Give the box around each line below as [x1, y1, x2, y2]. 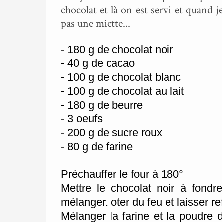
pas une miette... [61, 16, 130, 31]
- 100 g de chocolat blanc [61, 71, 181, 83]
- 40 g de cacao [61, 57, 135, 69]
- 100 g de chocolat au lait [61, 85, 184, 97]
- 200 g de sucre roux [61, 126, 162, 139]
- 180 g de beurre [61, 99, 143, 111]
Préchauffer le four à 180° [61, 168, 183, 180]
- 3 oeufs [61, 112, 103, 125]
